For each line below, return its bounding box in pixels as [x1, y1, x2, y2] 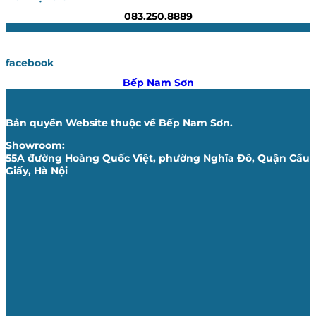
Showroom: [6, 139, 65, 152]
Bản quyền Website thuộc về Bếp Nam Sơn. [6, 116, 233, 129]
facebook [6, 56, 54, 70]
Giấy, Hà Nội [6, 164, 68, 178]
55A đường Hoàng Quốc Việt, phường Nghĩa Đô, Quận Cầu [6, 152, 310, 165]
